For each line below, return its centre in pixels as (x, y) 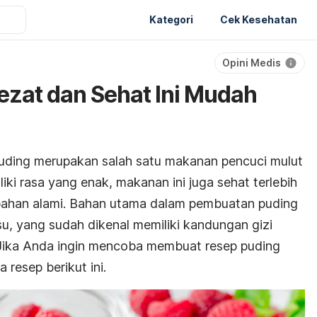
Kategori (171, 19)
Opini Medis (252, 63)
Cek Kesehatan (259, 19)
